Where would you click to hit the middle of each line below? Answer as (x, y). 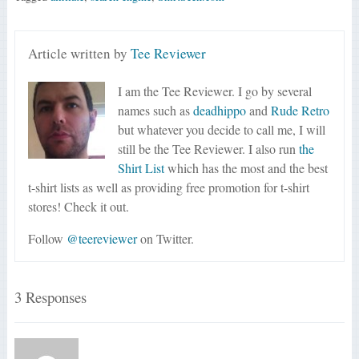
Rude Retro (301, 110)
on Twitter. (166, 238)
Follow (48, 238)
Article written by (80, 54)
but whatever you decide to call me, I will (222, 129)
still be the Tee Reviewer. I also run (209, 148)
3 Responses (50, 297)
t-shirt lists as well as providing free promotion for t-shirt (169, 187)
